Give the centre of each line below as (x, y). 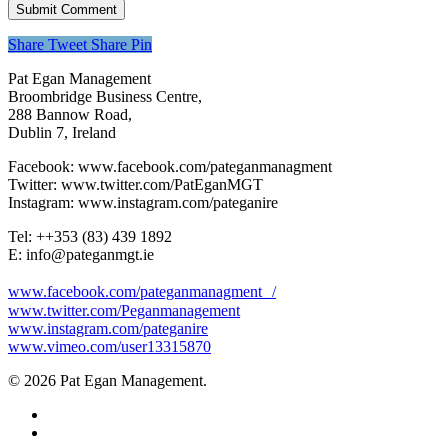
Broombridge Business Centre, (105, 97)
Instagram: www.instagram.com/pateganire (143, 203)
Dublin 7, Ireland (62, 133)
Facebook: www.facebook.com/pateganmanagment (170, 167)
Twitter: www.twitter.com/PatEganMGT (135, 185)
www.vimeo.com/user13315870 (109, 347)
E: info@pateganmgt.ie (81, 255)
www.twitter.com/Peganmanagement (124, 311)
